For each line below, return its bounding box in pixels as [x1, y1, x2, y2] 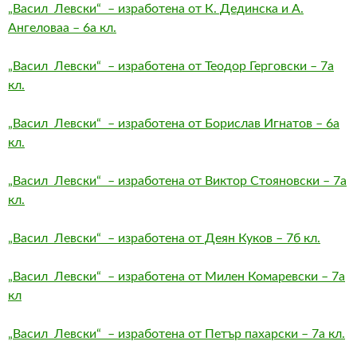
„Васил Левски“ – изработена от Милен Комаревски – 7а [8, 269, 345, 283]
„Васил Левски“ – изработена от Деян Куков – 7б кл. [8, 231, 320, 245]
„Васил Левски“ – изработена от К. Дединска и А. [8, 2, 304, 15]
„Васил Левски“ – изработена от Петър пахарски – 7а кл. [8, 327, 345, 340]
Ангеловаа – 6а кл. [8, 21, 116, 34]
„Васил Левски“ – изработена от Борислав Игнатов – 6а [8, 116, 339, 130]
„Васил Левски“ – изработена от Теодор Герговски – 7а [8, 59, 334, 73]
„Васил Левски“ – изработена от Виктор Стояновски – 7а [8, 174, 347, 187]
